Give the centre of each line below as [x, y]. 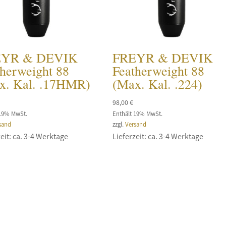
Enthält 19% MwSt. [138, 113]
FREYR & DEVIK [163, 57]
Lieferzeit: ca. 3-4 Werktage [158, 136]
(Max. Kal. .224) [158, 83]
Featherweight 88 [159, 70]
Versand [136, 124]
